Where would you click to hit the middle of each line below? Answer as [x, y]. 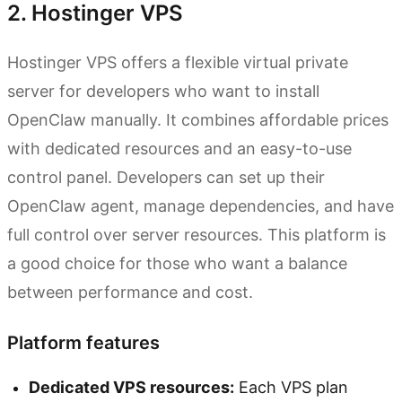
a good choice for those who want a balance [177, 263]
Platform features [83, 342]
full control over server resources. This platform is [197, 234]
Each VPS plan [291, 387]
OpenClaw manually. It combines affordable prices [198, 119]
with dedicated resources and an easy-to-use [179, 148]
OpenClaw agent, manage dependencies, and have [201, 205]
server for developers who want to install [163, 91]
